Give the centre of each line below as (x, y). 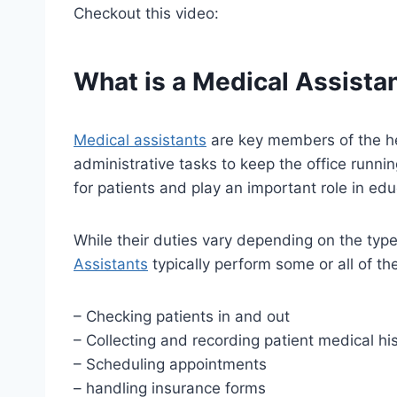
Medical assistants (140, 140)
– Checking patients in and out (182, 316)
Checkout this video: (146, 13)
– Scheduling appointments (170, 364)
